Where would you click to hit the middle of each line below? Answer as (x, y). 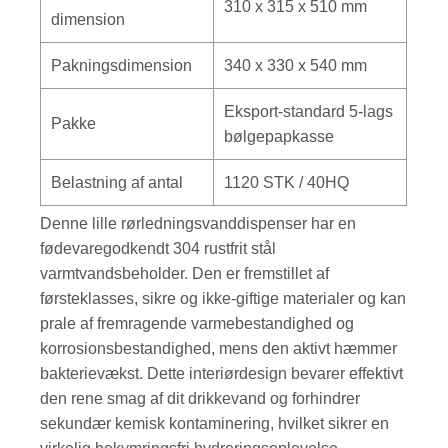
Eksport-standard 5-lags (309, 111)
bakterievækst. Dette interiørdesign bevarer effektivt (222, 373)
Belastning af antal (117, 182)
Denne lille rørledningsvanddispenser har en (198, 223)
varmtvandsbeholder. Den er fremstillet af (185, 273)
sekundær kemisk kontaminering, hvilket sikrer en (215, 423)
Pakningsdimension (122, 65)
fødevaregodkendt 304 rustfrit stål (158, 248)
